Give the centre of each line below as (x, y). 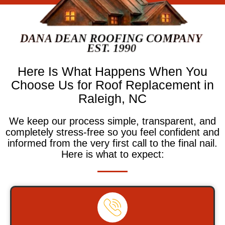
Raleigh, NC (113, 98)
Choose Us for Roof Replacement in (113, 85)
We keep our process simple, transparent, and (113, 121)
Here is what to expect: (113, 154)
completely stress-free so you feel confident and (113, 132)
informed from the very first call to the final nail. (113, 143)
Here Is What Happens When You (113, 71)
